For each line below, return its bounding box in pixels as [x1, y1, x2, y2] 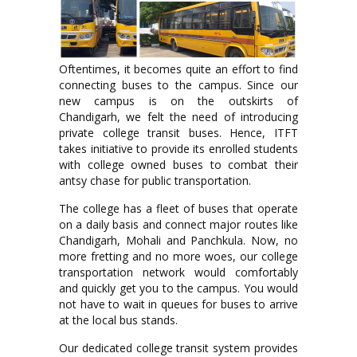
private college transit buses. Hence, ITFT [59, 124, 298, 140]
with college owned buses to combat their [59, 156, 298, 172]
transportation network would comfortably [59, 264, 298, 280]
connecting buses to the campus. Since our [59, 76, 298, 92]
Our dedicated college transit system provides [59, 339, 298, 355]
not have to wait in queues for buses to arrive [59, 296, 298, 312]
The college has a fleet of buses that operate [59, 200, 298, 216]
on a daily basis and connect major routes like [59, 216, 298, 232]
